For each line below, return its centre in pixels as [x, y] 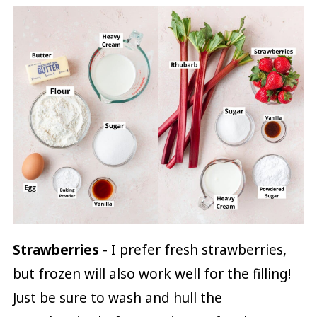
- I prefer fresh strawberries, [192, 249]
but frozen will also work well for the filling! [151, 273]
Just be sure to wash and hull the [117, 298]
